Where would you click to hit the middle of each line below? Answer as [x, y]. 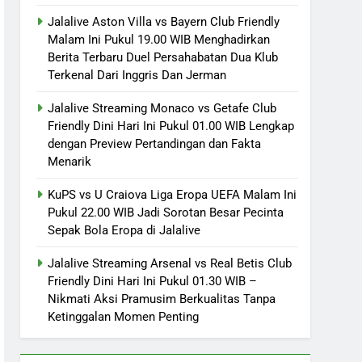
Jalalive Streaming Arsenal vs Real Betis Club [170, 263]
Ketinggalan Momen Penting [124, 316]
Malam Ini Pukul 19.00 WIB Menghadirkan [159, 39]
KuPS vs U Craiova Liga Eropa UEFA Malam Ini [173, 194]
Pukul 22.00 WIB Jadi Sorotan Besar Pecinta [166, 212]
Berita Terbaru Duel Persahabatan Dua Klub [163, 57]
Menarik [70, 161]
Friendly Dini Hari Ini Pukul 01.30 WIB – [153, 281]
